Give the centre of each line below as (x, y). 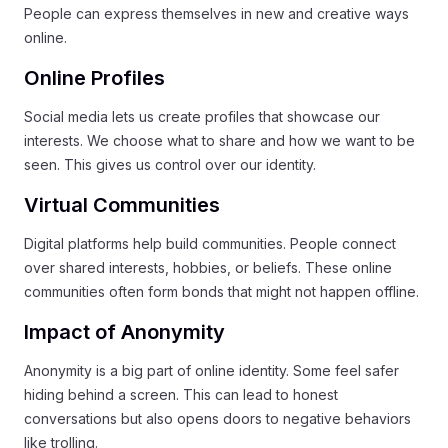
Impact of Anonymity (124, 332)
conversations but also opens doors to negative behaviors (217, 418)
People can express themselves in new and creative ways (216, 13)
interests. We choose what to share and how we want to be (219, 140)
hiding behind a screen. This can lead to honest (181, 394)
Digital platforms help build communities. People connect (210, 243)
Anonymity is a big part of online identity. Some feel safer (211, 370)
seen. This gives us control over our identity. (170, 164)
